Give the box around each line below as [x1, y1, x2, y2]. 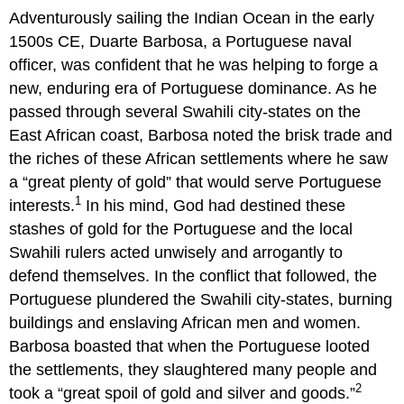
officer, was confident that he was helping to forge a [9, 55, 379, 74]
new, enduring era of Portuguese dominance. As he [9, 78, 378, 97]
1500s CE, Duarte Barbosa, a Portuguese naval [9, 32, 353, 50]
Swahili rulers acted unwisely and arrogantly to [9, 243, 344, 262]
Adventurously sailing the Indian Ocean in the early [9, 8, 375, 27]
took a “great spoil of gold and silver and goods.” [9, 383, 356, 402]
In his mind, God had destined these [81, 196, 346, 215]
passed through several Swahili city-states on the [9, 102, 362, 121]
